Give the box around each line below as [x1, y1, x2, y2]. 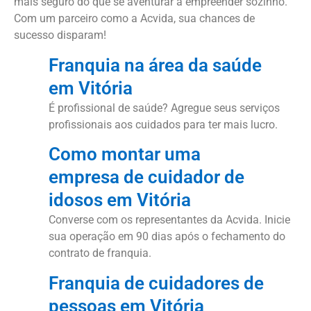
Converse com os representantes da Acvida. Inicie [49, 213, 290, 227]
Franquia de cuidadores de [49, 272, 264, 294]
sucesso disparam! [14, 28, 106, 42]
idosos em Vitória [49, 190, 191, 211]
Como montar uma [49, 144, 201, 165]
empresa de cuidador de [49, 167, 244, 188]
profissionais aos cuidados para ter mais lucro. [49, 117, 278, 131]
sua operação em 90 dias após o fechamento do [49, 230, 285, 244]
